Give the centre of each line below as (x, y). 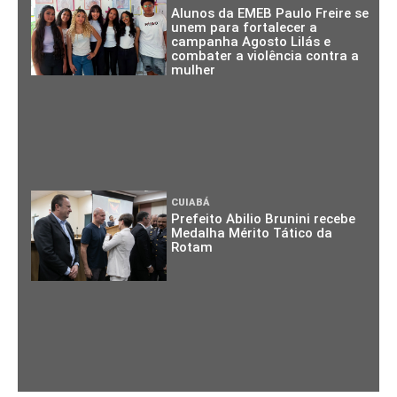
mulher (194, 70)
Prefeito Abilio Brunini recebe (264, 218)
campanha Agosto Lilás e (251, 41)
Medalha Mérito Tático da (252, 233)
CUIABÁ (191, 202)
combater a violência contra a (265, 55)
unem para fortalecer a (245, 27)
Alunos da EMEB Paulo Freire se (270, 13)
